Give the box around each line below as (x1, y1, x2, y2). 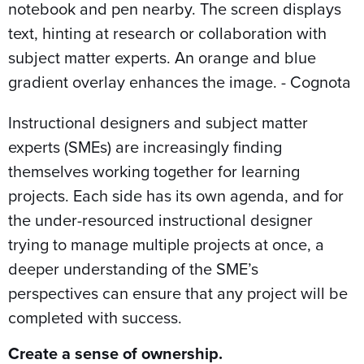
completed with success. (8, 305, 182, 330)
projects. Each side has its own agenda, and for (8, 184, 344, 208)
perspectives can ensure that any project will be (8, 281, 348, 305)
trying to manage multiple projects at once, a (8, 232, 324, 257)
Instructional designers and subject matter (8, 110, 308, 135)
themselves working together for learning (8, 159, 300, 184)
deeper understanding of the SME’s (8, 257, 258, 281)
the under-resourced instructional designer (8, 208, 313, 232)
